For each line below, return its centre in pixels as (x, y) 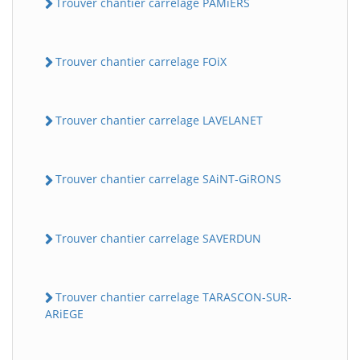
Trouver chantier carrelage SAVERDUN (158, 238)
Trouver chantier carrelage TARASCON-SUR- (174, 297)
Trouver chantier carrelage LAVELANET (159, 121)
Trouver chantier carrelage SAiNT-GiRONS (168, 179)
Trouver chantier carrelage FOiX (141, 61)
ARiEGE (64, 314)
